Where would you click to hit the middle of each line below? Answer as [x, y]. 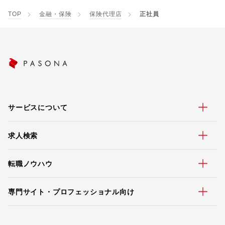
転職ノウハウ [30, 163]
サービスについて [38, 107]
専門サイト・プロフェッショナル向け [71, 192]
